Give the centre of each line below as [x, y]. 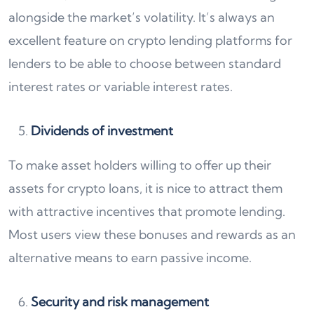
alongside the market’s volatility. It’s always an [142, 18]
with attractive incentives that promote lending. [147, 212]
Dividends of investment [102, 131]
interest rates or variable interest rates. [121, 87]
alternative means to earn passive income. [130, 258]
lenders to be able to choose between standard [145, 64]
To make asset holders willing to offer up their [140, 165]
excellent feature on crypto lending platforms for [150, 41]
